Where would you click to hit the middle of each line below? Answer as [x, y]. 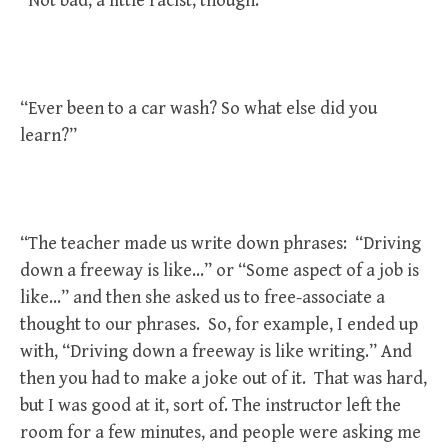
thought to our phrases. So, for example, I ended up [219, 324]
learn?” [48, 135]
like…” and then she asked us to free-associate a [202, 297]
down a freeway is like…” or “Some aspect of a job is [219, 270]
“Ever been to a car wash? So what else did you [198, 108]
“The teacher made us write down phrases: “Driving [220, 243]
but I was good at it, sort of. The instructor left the [210, 405]
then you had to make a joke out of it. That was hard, [223, 378]
